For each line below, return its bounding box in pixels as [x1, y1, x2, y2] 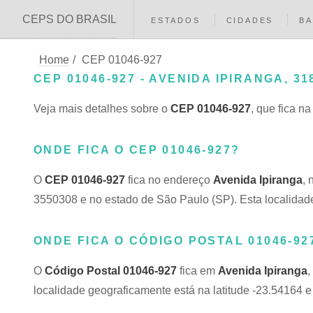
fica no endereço [125, 174, 213, 186]
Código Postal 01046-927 [45, 265, 177, 277]
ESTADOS [151, 16, 201, 24]
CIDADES [226, 16, 274, 24]
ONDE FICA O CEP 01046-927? [34, 144, 240, 156]
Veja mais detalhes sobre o [34, 103, 170, 115]
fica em [177, 265, 218, 277]
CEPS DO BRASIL [22, 13, 117, 25]
